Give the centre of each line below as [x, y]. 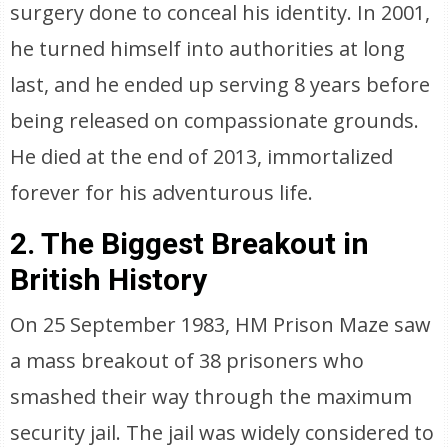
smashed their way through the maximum [211, 396]
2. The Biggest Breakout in [190, 243]
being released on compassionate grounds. [215, 120]
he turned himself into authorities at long [208, 48]
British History [109, 279]
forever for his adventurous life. [162, 192]
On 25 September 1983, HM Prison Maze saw [221, 324]
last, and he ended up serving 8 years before [220, 84]
